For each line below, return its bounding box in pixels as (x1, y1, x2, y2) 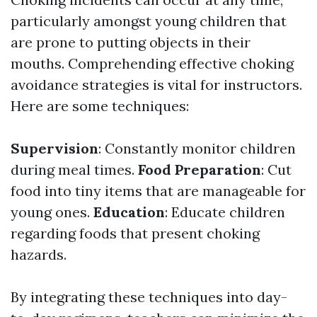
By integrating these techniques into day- (11, 288, 287, 306)
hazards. (11, 246, 67, 263)
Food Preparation (138, 161, 261, 178)
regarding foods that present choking (11, 224, 260, 242)
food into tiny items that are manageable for (11, 182, 306, 200)
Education (93, 203, 165, 221)
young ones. (11, 203, 93, 221)
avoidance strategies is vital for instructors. (11, 76, 302, 93)
